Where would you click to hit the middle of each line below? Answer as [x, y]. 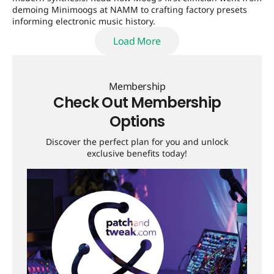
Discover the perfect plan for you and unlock [137, 141]
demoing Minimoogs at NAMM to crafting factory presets [130, 9]
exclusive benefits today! [137, 153]
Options [137, 121]
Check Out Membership [137, 102]
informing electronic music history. [84, 21]
